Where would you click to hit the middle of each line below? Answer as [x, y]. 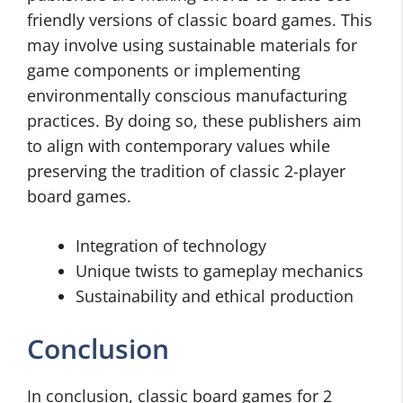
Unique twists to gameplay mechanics [219, 271]
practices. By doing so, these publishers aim [194, 121]
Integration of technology [171, 246]
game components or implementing [164, 71]
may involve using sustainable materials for [192, 45]
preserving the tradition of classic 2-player [186, 171]
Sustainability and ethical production [215, 296]
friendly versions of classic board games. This [200, 20]
